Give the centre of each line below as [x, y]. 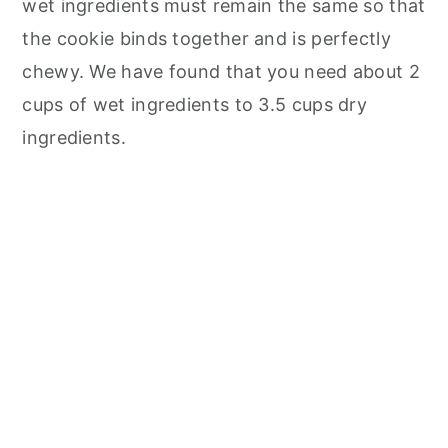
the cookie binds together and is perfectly [206, 38]
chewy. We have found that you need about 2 [221, 71]
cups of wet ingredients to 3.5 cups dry [195, 104]
